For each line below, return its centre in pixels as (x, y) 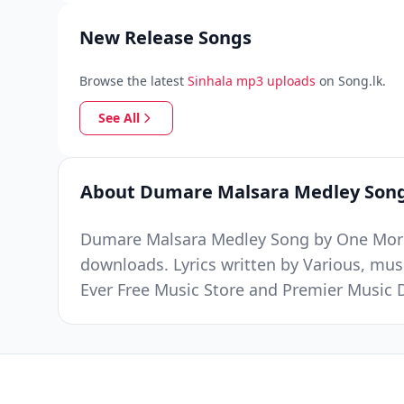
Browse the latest (132, 81)
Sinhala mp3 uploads (252, 81)
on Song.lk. (353, 81)
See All (119, 118)
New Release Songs (165, 37)
